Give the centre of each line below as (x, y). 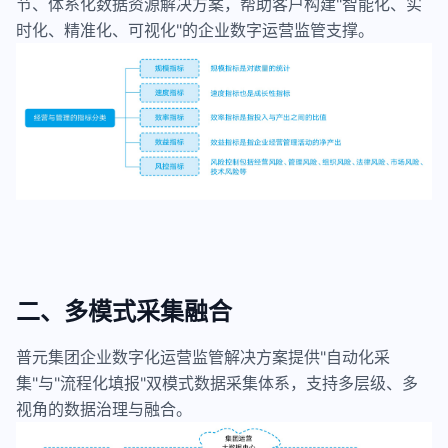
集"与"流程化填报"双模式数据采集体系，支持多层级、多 (217, 383)
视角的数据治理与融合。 (104, 409)
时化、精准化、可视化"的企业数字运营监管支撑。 (195, 29)
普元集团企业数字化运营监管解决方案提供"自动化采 (203, 357)
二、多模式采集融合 (124, 312)
